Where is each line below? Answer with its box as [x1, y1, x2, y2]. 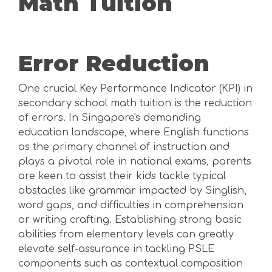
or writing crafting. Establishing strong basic [18, 214, 242, 225]
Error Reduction [18, 50, 209, 76]
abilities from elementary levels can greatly [18, 229, 234, 240]
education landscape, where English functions [18, 127, 249, 138]
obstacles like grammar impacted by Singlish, [18, 185, 246, 196]
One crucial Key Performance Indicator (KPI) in [18, 83, 253, 94]
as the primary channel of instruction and [18, 141, 229, 152]
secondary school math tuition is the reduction [18, 98, 252, 109]
